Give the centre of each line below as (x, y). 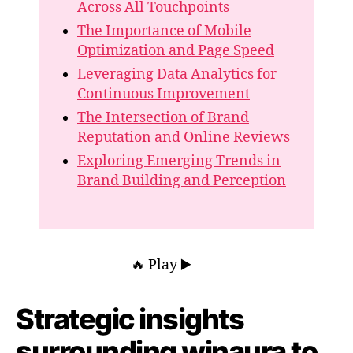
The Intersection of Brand (163, 118)
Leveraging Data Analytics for (177, 75)
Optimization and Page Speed (176, 51)
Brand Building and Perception (182, 181)
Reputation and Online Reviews (184, 138)
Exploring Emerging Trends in (179, 162)
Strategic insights (130, 320)
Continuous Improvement (163, 95)
